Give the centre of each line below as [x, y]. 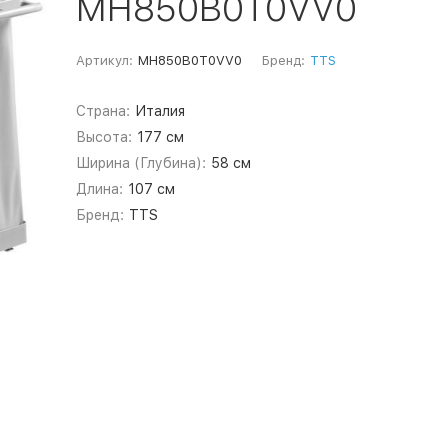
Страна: [102, 111]
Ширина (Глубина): [140, 163]
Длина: [99, 189]
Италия [160, 111]
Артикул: [104, 60]
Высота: [103, 137]
